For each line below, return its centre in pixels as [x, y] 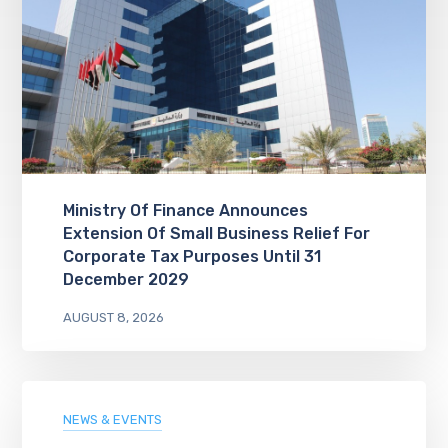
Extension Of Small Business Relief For [216, 233]
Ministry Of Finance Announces [185, 210]
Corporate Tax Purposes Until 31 [191, 256]
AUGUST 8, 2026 [113, 317]
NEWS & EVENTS [112, 419]
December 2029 [125, 279]
